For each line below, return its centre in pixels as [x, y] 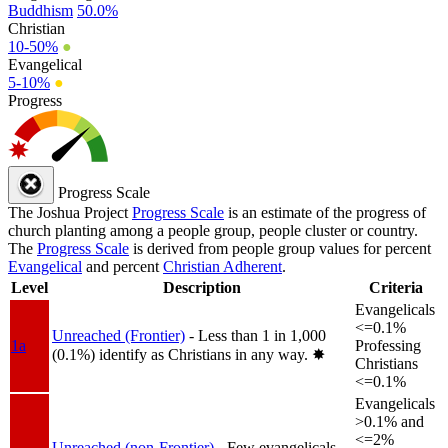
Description [201, 287]
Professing [388, 345]
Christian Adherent [222, 266]
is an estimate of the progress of [325, 212]
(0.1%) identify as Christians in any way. [182, 354]
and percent [122, 266]
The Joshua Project [70, 212]
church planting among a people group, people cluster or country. [213, 230]
